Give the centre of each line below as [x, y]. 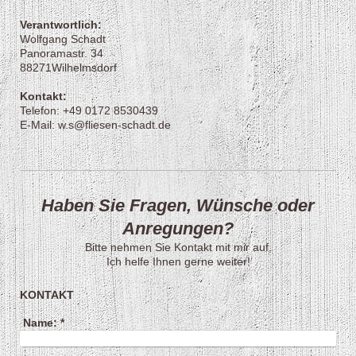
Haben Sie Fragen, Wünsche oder [178, 205]
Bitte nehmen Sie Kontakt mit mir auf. [178, 247]
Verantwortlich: [61, 24]
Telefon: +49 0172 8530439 [91, 110]
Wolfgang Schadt [63, 39]
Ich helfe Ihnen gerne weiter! [178, 261]
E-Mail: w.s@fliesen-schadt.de [95, 124]
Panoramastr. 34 [62, 53]
